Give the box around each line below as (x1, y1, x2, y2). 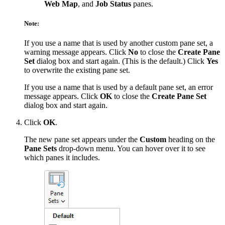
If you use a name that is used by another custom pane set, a (24, 39, 213, 48)
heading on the (166, 135, 215, 144)
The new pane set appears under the (24, 135, 140, 144)
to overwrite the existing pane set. (24, 66, 130, 75)
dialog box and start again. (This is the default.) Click (35, 57, 206, 66)
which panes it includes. (24, 153, 100, 162)
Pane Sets (24, 144, 57, 153)
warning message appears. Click (24, 48, 128, 57)
